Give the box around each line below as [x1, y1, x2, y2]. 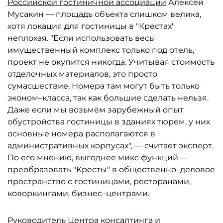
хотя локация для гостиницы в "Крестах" [7, 21, 175, 31]
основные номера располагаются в [7, 129, 155, 138]
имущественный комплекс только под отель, [7, 45, 194, 55]
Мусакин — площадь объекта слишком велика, [7, 9, 201, 19]
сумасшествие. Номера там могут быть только [7, 81, 200, 91]
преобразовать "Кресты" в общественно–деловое [7, 165, 215, 174]
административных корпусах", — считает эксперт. [7, 141, 213, 150]
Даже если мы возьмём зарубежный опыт [7, 105, 184, 114]
